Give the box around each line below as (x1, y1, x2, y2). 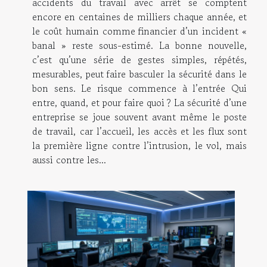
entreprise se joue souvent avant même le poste (32, 110, 247, 125)
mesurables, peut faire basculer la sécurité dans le (32, 67, 247, 82)
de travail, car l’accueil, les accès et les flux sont (32, 124, 247, 139)
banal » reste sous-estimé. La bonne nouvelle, (32, 38, 247, 53)
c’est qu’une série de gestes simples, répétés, (32, 52, 247, 67)
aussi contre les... (32, 153, 106, 167)
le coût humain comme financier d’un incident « (32, 24, 247, 39)
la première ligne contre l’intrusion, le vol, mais (32, 138, 247, 153)
